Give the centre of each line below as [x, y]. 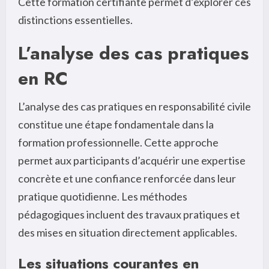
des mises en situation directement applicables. [128, 232]
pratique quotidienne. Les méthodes [103, 196]
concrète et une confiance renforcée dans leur [127, 178]
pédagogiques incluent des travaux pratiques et [129, 214]
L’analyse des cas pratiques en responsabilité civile [134, 106]
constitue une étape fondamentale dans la [116, 124]
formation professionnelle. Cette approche [118, 142]
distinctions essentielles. [75, 20]
